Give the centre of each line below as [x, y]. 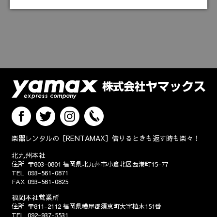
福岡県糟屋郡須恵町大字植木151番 [112, 207]
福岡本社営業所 [35, 198]
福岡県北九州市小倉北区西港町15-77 [115, 164]
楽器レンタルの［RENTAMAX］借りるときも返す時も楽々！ [106, 138]
